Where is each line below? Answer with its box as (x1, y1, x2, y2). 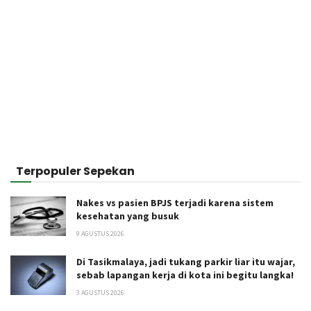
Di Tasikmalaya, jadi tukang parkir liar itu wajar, (76, 255, 295, 268)
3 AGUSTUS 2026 (76, 287, 124, 297)
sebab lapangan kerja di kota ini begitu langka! (76, 268, 294, 281)
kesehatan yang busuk (76, 209, 179, 222)
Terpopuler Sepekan (16, 162, 135, 179)
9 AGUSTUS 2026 (76, 228, 124, 238)
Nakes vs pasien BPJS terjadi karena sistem (76, 196, 274, 209)
